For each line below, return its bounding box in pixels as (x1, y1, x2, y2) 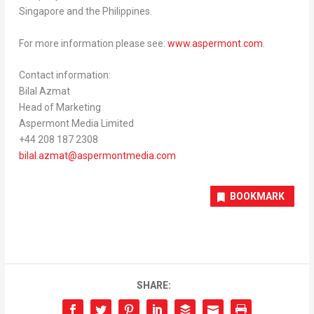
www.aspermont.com (167, 37, 263, 49)
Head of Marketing (18, 101, 101, 113)
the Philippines (85, 6, 150, 18)
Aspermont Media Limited (18, 117, 136, 129)
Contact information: (18, 69, 113, 81)
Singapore (18, 6, 64, 18)
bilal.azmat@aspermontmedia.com (18, 149, 176, 161)
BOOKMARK (230, 190, 285, 202)
